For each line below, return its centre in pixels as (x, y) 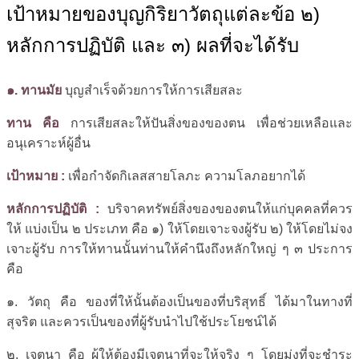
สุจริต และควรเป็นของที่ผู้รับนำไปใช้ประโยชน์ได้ (141, 321)
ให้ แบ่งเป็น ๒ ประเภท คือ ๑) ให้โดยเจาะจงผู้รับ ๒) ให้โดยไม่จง (179, 228)
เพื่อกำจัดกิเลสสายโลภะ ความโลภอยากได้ (185, 175)
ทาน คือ (33, 123)
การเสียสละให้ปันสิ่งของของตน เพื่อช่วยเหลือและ (206, 123)
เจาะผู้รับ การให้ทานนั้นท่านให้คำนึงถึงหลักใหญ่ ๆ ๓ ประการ (179, 248)
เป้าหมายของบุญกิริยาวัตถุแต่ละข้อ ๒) (163, 14)
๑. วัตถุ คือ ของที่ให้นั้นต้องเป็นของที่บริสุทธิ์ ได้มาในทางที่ (179, 301)
